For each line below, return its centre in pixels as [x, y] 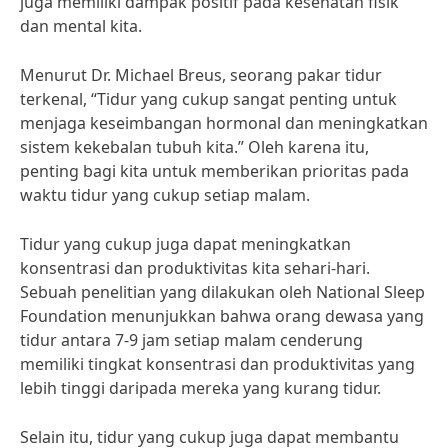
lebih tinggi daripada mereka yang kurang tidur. [200, 388]
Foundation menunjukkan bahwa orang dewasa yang [222, 316]
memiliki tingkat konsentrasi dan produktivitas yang [217, 364]
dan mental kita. [81, 26]
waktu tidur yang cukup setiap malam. [165, 195]
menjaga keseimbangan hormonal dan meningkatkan [224, 123]
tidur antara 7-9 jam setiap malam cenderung [191, 340]
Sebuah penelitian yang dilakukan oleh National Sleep [222, 292]
